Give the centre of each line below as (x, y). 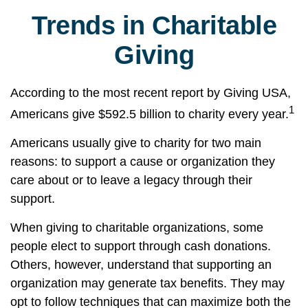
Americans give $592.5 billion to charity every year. (150, 114)
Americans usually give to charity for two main (136, 143)
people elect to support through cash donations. (141, 246)
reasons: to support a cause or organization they (143, 162)
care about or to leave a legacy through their (131, 180)
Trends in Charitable (154, 25)
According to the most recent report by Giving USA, (151, 93)
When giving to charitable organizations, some (137, 228)
